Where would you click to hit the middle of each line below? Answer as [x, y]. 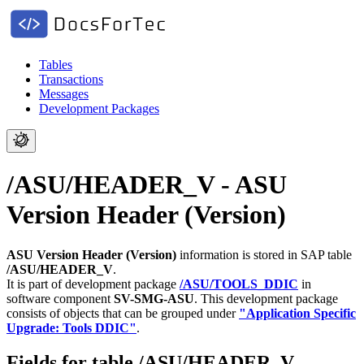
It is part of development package [93, 284]
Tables [56, 65]
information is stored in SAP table [264, 254]
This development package [269, 298]
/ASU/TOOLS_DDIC [239, 284]
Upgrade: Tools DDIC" [71, 327]
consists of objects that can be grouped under [123, 313]
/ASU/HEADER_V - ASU [147, 185]
